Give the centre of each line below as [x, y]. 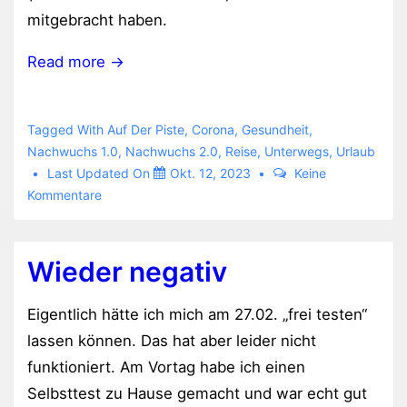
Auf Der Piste [146, 129]
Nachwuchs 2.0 [172, 151]
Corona [213, 129]
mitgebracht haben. [97, 20]
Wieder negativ [127, 271]
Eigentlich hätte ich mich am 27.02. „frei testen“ [197, 314]
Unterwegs [297, 151]
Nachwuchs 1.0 [73, 151]
